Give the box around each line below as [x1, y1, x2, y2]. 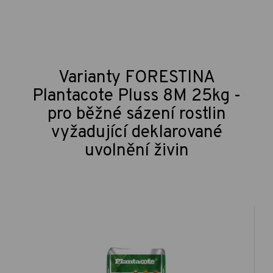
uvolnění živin [84, 140, 189, 162]
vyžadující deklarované [51, 121, 222, 144]
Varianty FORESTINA [58, 66, 215, 89]
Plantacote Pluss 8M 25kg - [32, 85, 241, 107]
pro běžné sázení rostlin [47, 103, 226, 126]
